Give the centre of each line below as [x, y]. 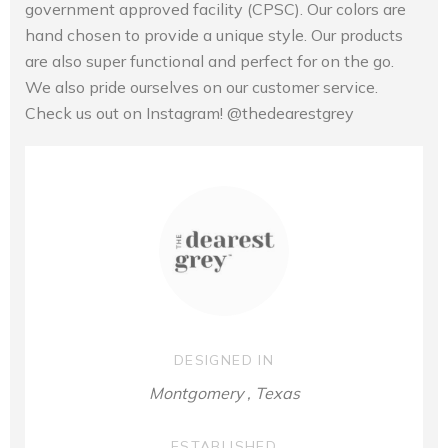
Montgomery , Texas [224, 392]
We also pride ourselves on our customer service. [201, 86]
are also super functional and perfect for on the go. [209, 60]
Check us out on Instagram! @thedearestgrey [189, 112]
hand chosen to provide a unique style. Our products [214, 34]
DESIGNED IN [224, 359]
